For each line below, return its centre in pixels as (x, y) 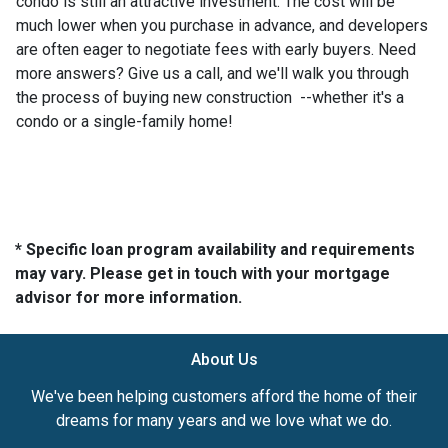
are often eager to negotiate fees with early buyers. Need (216, 49)
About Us (224, 359)
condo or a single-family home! (124, 121)
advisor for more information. (128, 297)
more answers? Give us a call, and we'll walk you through (212, 73)
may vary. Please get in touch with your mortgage (202, 273)
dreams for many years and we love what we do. (224, 420)
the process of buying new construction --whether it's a (210, 97)
